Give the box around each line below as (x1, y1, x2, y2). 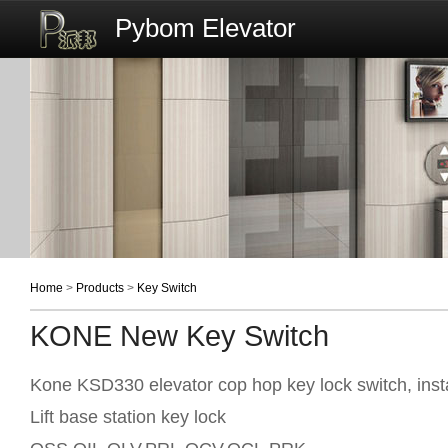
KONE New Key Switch (30, 320, 329, 352)
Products (76, 281, 124, 295)
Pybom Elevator (115, 12, 296, 43)
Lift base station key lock (30, 406, 226, 427)
